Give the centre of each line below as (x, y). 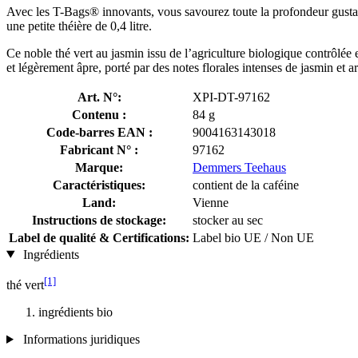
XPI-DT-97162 (231, 97)
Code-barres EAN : (99, 132)
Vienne (211, 202)
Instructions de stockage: (99, 220)
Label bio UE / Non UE (253, 237)
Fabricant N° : (99, 149)
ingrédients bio (76, 312)
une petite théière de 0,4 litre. (79, 26)
